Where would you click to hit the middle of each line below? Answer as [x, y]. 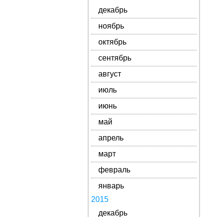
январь [111, 186]
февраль [114, 170]
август [109, 74]
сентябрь [115, 58]
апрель [111, 138]
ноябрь [111, 26]
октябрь [112, 42]
